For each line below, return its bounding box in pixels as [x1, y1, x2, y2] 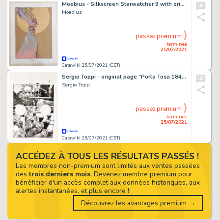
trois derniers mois [28, 169, 90, 179]
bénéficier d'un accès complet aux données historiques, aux [15, 177, 200, 187]
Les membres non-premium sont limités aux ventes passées [15, 161, 200, 170]
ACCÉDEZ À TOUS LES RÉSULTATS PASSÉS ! [15, 150, 199, 162]
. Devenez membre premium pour [90, 169, 192, 179]
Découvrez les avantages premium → [81, 198, 195, 208]
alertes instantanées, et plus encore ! [15, 186, 129, 195]
